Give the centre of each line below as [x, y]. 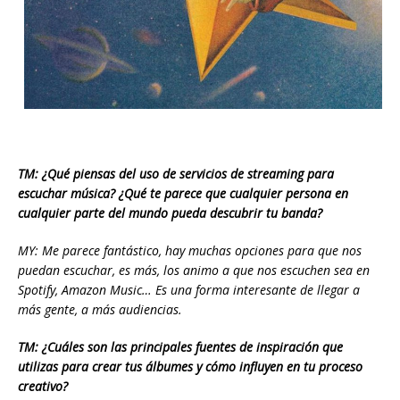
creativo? [43, 386]
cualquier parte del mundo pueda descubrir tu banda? [170, 212]
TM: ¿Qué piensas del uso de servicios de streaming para [176, 173]
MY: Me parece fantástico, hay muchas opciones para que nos [190, 250]
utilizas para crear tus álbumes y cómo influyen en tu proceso [190, 366]
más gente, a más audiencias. [100, 309]
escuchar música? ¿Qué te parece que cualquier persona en [183, 193]
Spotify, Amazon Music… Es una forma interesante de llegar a [189, 289]
